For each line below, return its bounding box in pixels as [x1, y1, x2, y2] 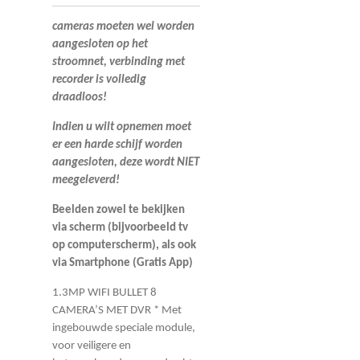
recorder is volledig [52, 73, 146, 86]
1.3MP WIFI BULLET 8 [52, 286, 157, 299]
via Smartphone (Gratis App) [52, 256, 193, 269]
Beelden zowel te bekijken [52, 203, 185, 216]
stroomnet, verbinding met [52, 55, 185, 68]
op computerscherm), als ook [52, 239, 196, 252]
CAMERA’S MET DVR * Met [52, 304, 182, 317]
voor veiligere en [52, 339, 131, 352]
